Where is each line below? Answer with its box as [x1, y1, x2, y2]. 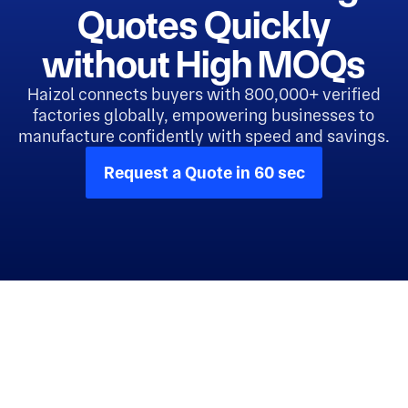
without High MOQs [42, 40, 366, 87]
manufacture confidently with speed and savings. [17, 125, 390, 147]
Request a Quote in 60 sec [103, 162, 305, 184]
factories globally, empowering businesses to [33, 104, 375, 126]
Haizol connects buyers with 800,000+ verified [26, 83, 381, 105]
